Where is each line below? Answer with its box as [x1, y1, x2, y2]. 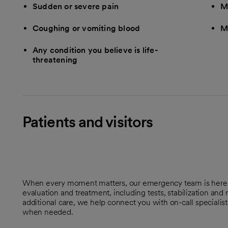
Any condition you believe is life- [33, 45, 158, 55]
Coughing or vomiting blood [33, 23, 140, 33]
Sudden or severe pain [33, 1, 119, 11]
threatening [33, 54, 78, 65]
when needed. [22, 207, 73, 217]
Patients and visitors [22, 112, 153, 131]
